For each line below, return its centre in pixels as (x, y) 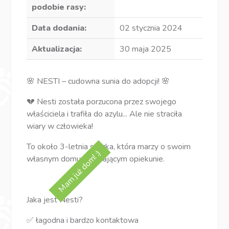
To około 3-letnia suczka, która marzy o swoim (109, 147)
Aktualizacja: (57, 49)
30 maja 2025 (145, 49)
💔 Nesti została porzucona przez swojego (102, 102)
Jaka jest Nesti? (55, 200)
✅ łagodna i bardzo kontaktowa (83, 221)
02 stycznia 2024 (151, 28)
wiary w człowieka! (60, 127)
